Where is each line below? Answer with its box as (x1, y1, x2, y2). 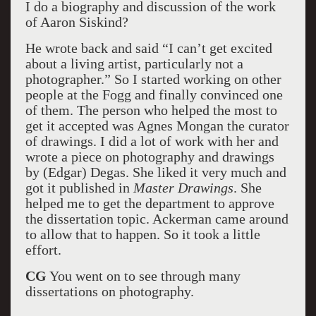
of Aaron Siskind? (25, 14, 128, 30)
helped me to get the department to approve (25, 195, 274, 211)
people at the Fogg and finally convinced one (25, 87, 283, 102)
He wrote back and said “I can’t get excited (25, 40, 272, 56)
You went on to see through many (46, 268, 241, 284)
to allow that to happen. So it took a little (25, 226, 260, 242)
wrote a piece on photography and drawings (25, 149, 274, 164)
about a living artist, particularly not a (25, 56, 243, 71)
